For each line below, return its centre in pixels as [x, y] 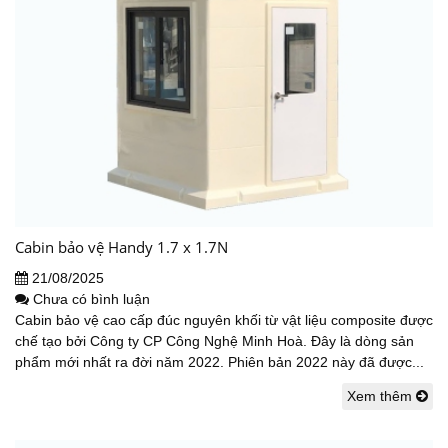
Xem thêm [381, 396]
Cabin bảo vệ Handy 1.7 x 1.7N [121, 247]
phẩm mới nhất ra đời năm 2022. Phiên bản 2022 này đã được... [219, 362]
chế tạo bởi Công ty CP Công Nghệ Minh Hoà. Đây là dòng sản [214, 341]
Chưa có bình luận [91, 299]
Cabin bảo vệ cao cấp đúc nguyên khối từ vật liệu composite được [224, 320]
